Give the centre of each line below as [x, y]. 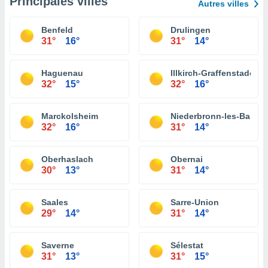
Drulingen [191, 30]
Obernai [187, 159]
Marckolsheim [70, 116]
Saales [55, 202]
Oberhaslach [67, 159]
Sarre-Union [195, 202]
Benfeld [57, 30]
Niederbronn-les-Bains [217, 116]
